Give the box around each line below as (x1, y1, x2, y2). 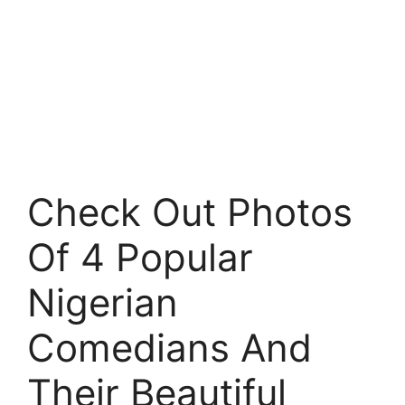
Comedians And (27, 325, 312, 371)
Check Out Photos (27, 189, 353, 235)
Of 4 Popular (27, 234, 253, 280)
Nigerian (27, 279, 178, 325)
